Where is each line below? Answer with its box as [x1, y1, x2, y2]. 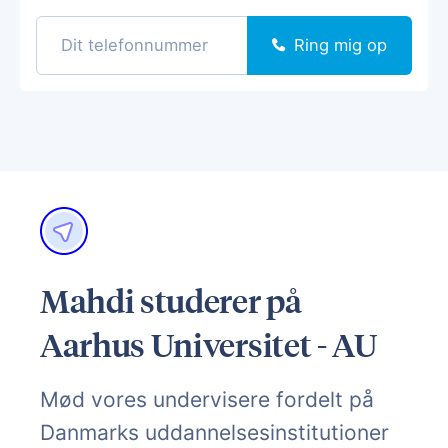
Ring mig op [294, 34, 387, 55]
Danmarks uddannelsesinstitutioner [40, 419, 389, 445]
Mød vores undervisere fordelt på [40, 386, 374, 412]
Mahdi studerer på [40, 280, 302, 321]
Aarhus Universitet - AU [40, 324, 377, 365]
